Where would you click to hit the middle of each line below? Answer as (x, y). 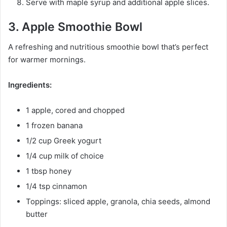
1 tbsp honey (49, 171)
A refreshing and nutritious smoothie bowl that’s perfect (108, 47)
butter (37, 214)
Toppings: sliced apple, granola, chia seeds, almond (118, 202)
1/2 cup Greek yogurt (64, 141)
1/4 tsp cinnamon (56, 186)
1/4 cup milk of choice (65, 156)
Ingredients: (30, 85)
